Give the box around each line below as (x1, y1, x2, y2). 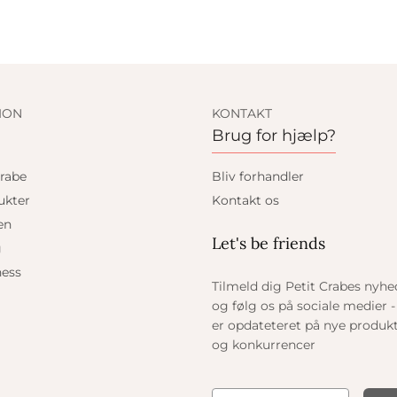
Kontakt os (212, 192, 279, 209)
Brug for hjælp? (212, 126, 336, 146)
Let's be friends (212, 233, 325, 254)
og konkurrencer (212, 337, 316, 354)
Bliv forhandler (212, 168, 304, 185)
